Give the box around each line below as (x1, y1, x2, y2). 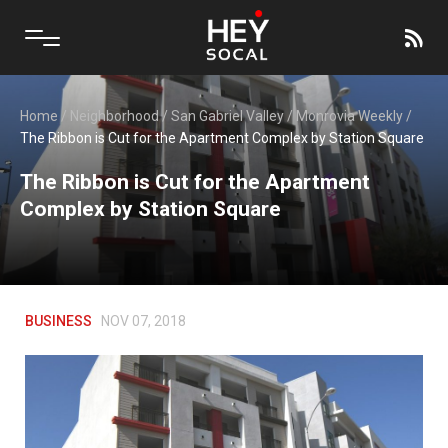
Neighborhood (70, 108, 159, 124)
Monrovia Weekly (296, 108, 403, 124)
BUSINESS (25, 313, 92, 329)
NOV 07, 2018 (101, 313, 186, 329)
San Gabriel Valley (171, 108, 284, 124)
